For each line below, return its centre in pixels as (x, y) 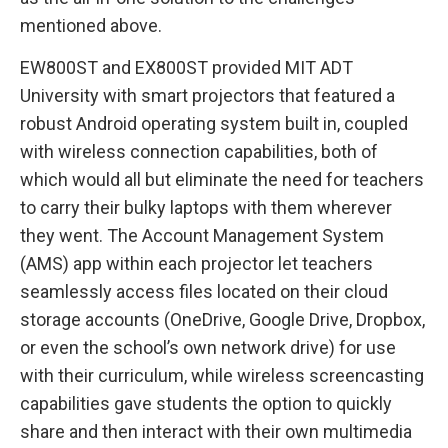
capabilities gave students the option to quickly (206, 403)
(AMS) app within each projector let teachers (196, 263)
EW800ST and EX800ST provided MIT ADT (186, 67)
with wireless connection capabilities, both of (199, 151)
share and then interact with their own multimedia (216, 431)
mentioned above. (93, 25)
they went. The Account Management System (202, 235)
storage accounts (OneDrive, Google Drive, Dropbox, (222, 319)
